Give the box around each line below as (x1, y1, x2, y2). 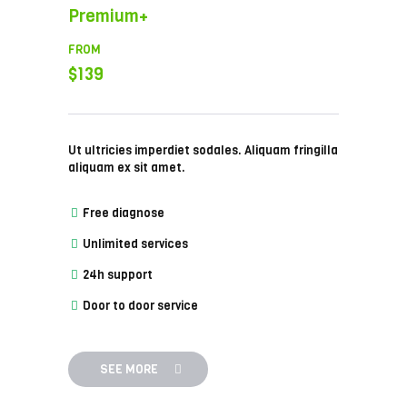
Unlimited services (80, 236, 189, 252)
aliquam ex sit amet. (68, 160, 186, 175)
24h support (80, 267, 154, 283)
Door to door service (80, 298, 199, 313)
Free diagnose (80, 205, 165, 221)
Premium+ (68, 5, 149, 27)
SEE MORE (100, 362, 159, 377)
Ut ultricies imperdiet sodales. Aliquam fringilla (68, 143, 339, 158)
